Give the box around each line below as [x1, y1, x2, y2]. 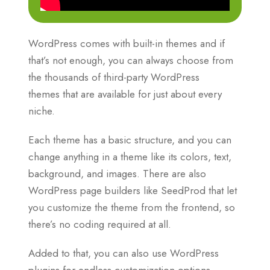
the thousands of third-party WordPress [28, 69, 199, 84]
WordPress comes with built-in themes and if [28, 36, 225, 51]
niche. [28, 103, 55, 118]
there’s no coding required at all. [28, 216, 171, 231]
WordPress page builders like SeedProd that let [28, 183, 237, 198]
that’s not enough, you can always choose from [28, 52, 233, 67]
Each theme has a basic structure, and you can [28, 132, 231, 147]
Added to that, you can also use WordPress [28, 245, 219, 260]
